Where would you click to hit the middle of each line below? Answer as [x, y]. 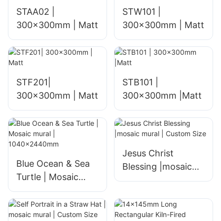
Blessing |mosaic [157, 166]
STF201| [34, 82]
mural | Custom [154, 180]
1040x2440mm [49, 203]
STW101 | [141, 11]
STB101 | [140, 82]
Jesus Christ [148, 153]
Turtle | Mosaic [33, 177]
